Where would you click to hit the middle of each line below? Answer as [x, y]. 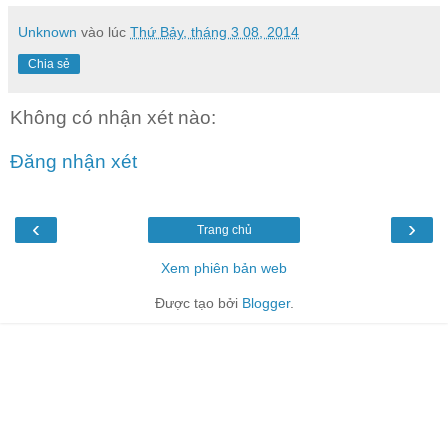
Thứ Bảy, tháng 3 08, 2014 [214, 32]
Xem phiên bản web [224, 268]
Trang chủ [224, 230]
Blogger [265, 303]
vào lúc [105, 32]
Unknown [47, 32]
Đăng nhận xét [73, 161]
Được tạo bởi [198, 303]
